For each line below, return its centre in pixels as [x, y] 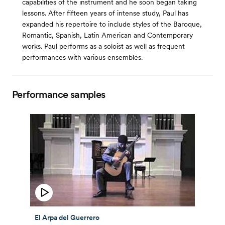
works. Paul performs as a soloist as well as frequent [103, 46]
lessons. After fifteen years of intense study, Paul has [105, 13]
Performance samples [59, 94]
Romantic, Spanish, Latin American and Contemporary [107, 35]
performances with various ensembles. [82, 57]
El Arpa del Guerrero [67, 217]
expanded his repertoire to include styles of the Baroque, [112, 24]
